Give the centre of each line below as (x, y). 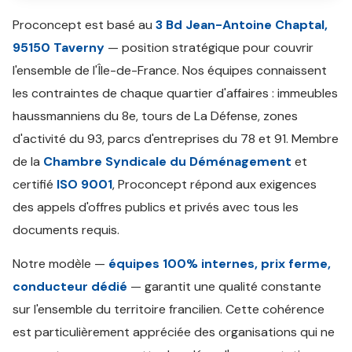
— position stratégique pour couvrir (209, 48)
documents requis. (66, 230)
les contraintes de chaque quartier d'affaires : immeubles (175, 93)
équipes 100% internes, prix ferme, (220, 264)
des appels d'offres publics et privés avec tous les (156, 207)
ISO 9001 (84, 184)
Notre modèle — (60, 264)
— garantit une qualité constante (224, 286)
